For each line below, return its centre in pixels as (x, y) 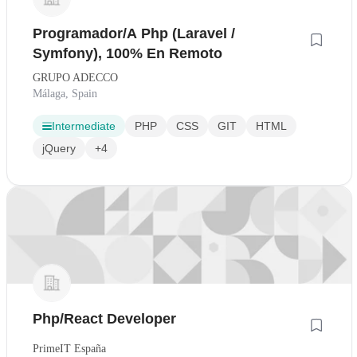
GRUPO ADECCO (75, 78)
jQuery (59, 149)
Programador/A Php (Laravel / (134, 34)
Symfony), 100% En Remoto (127, 54)
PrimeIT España (69, 349)
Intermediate (84, 126)
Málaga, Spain (65, 94)
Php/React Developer (104, 319)
